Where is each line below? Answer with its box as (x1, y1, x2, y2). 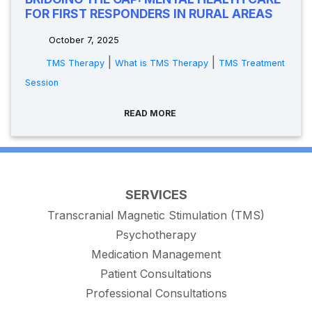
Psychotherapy (116, 228, 196, 242)
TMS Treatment (219, 58, 285, 69)
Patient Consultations (100, 267, 212, 281)
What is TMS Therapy (115, 58, 208, 69)
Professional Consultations (85, 286, 227, 301)
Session (25, 77, 58, 88)
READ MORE (123, 108, 178, 119)
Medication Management (91, 247, 221, 262)
